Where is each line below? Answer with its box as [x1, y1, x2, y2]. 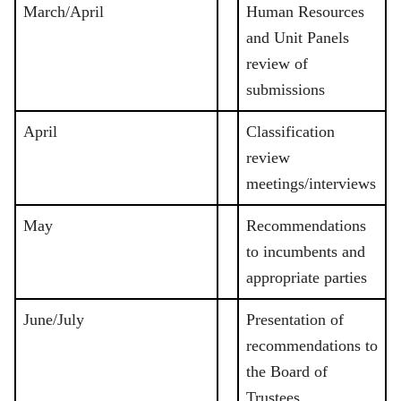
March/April [23, 3, 104, 21]
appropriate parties [246, 269, 367, 287]
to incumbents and [246, 243, 365, 261]
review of [246, 55, 308, 73]
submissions [246, 81, 325, 99]
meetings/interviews [246, 175, 376, 193]
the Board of [246, 363, 328, 381]
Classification [246, 123, 335, 141]
